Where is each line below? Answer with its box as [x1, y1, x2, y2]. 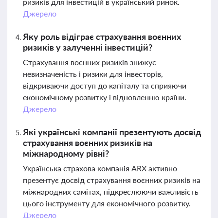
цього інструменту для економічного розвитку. [23, 199, 191, 208]
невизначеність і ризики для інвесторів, [23, 69, 163, 78]
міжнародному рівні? [23, 148, 109, 159]
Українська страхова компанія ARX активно [23, 163, 177, 173]
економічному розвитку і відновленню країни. [23, 92, 186, 102]
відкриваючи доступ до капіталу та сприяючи [23, 81, 186, 90]
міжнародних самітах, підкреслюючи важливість [23, 187, 199, 196]
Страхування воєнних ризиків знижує [23, 57, 156, 67]
